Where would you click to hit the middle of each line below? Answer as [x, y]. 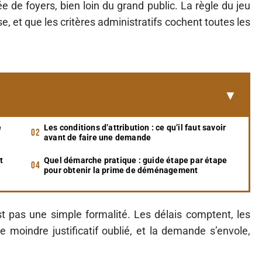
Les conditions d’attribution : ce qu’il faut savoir [135, 127]
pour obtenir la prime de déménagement [121, 170]
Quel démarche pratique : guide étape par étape [136, 160]
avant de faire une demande [98, 137]
